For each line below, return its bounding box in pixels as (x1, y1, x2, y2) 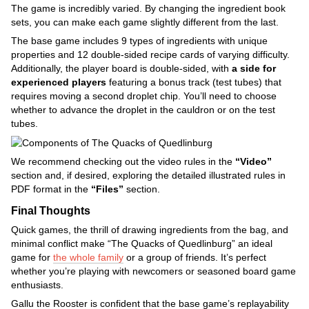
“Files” (91, 183, 123, 195)
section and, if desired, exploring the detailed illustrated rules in (11, 169, 286, 181)
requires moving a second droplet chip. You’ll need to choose (11, 90, 277, 101)
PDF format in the (11, 183, 91, 195)
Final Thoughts (11, 203, 90, 217)
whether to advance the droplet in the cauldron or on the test (11, 103, 275, 115)
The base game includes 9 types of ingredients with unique (11, 34, 268, 46)
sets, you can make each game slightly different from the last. (11, 16, 279, 28)
